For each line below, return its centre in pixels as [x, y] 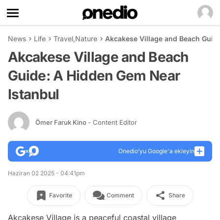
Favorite [60, 195]
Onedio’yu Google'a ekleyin [156, 151]
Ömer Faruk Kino [62, 122]
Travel [63, 39]
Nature [86, 39]
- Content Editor [112, 122]
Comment [120, 195]
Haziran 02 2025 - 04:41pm [46, 173]
